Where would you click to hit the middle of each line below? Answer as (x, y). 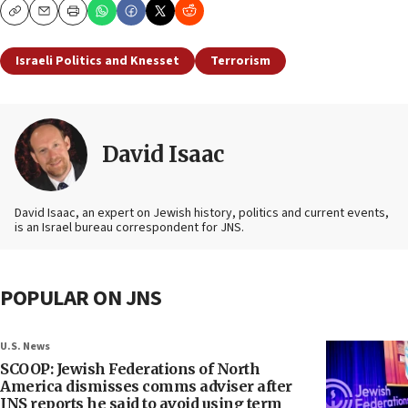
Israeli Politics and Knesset (97, 61)
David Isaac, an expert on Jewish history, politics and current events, (202, 214)
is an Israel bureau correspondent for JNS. (129, 228)
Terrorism (240, 61)
